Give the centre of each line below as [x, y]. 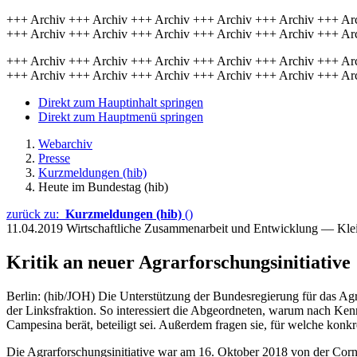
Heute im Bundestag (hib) [103, 187]
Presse [54, 158]
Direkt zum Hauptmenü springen [121, 117]
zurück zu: [36, 214]
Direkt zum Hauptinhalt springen [121, 102]
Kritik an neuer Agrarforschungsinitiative [178, 262]
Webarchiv [65, 144]
